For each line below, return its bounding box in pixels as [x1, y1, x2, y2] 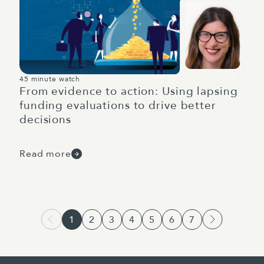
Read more [19, 147, 71, 160]
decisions [19, 112, 71, 127]
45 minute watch [19, 74, 81, 84]
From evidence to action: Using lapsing [19, 84, 238, 99]
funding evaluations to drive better [19, 98, 216, 113]
